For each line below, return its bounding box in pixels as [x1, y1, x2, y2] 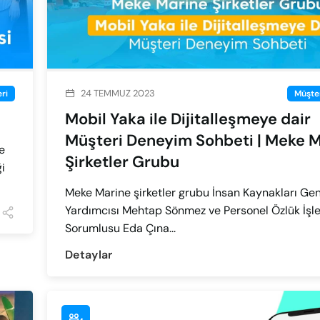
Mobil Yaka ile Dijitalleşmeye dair [65, 108, 311, 129]
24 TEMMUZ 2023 [81, 86, 155, 99]
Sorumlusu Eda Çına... [65, 220, 176, 236]
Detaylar [65, 247, 113, 263]
